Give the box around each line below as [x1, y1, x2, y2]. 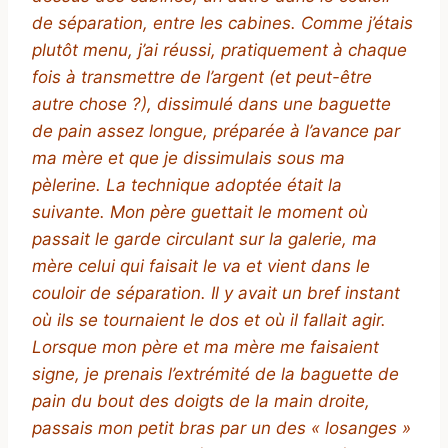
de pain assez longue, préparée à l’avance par [32, 121, 400, 142]
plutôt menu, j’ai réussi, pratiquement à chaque [32, 40, 407, 61]
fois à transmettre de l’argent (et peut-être [32, 67, 372, 88]
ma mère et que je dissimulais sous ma [32, 148, 345, 169]
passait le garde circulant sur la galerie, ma [32, 229, 377, 250]
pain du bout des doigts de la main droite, [32, 391, 370, 412]
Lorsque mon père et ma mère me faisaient [32, 337, 379, 358]
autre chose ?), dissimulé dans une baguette [32, 94, 391, 115]
